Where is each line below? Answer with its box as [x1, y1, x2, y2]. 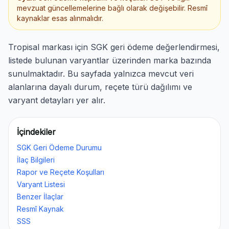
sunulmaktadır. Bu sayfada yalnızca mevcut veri [8, 68, 194, 79]
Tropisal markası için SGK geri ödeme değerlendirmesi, [8, 42, 220, 52]
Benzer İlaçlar [17, 192, 63, 201]
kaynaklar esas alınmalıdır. [17, 14, 103, 22]
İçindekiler [17, 127, 56, 137]
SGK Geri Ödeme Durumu [17, 143, 102, 152]
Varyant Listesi [17, 180, 65, 189]
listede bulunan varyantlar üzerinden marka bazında [8, 55, 211, 65]
